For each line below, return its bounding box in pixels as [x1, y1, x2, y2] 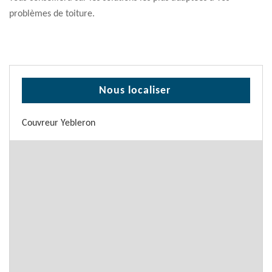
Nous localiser [98, 85, 171, 97]
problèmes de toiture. [9, 9, 95, 19]
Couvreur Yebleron [22, 118, 95, 128]
